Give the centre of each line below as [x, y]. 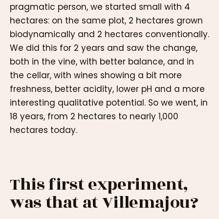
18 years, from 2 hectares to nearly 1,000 [94, 116]
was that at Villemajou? [104, 203]
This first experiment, [99, 185]
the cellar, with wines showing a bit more [96, 75]
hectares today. [44, 130]
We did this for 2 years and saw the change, [104, 48]
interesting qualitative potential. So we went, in [109, 102]
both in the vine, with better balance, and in [102, 61]
